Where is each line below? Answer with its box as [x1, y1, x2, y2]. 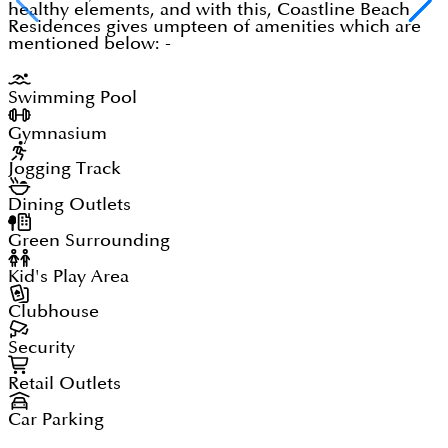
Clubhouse [8, 303, 99, 321]
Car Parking [8, 410, 104, 428]
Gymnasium [8, 124, 107, 142]
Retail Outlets [8, 374, 121, 392]
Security [8, 339, 75, 357]
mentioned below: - [8, 35, 171, 53]
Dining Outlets [8, 196, 131, 214]
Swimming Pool [8, 88, 137, 106]
